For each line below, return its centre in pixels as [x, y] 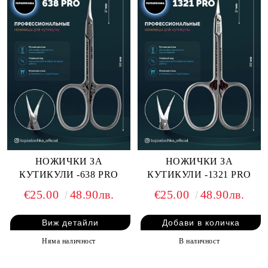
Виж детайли [70, 222]
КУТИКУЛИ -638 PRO [69, 174]
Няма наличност [69, 241]
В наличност [199, 241]
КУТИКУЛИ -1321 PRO [199, 174]
